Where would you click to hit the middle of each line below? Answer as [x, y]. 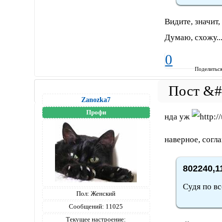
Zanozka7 [96, 99]
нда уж [178, 116]
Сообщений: [87, 206]
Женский [103, 193]
